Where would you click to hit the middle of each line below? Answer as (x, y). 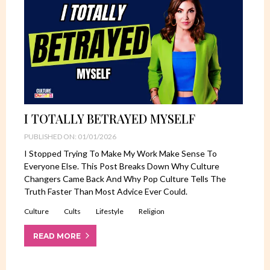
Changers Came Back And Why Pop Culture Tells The (125, 179)
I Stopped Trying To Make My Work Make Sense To (121, 154)
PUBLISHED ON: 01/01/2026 (70, 137)
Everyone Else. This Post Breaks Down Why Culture (122, 166)
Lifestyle (110, 212)
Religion (152, 212)
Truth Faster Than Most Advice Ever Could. (106, 192)
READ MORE (57, 236)
